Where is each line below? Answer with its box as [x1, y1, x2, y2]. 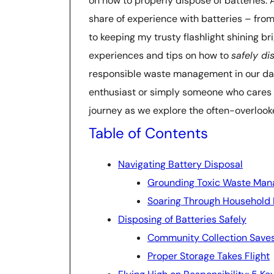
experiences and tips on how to [89, 49, 231, 62]
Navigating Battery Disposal [118, 158, 243, 171]
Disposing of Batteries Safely [118, 213, 246, 226]
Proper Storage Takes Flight [147, 250, 270, 262]
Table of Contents [89, 124, 208, 143]
